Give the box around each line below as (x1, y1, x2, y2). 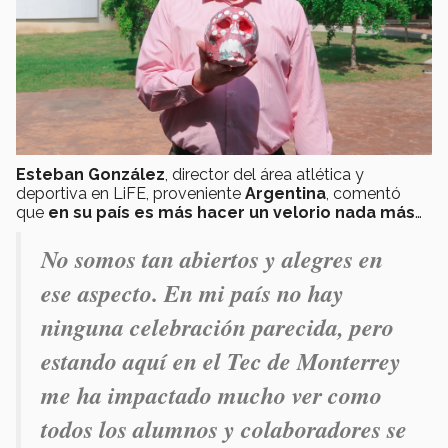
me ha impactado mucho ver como (41, 378, 382, 413)
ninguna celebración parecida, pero (41, 310, 394, 345)
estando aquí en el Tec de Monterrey (41, 344, 401, 379)
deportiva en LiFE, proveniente (16, 184, 245, 204)
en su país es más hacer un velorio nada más (48, 203, 415, 223)
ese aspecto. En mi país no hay (41, 276, 344, 311)
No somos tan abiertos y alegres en (41, 242, 383, 277)
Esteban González (16, 165, 165, 185)
